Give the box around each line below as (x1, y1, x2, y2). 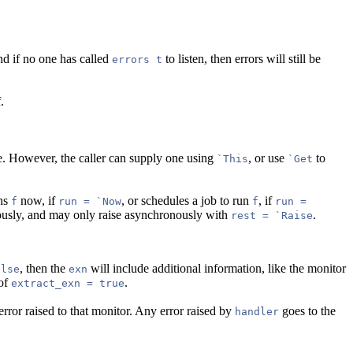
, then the (20, 261, 69, 275)
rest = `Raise (231, 209, 313, 221)
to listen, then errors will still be (162, 51, 321, 65)
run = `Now (58, 195, 121, 207)
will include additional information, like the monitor (87, 261, 346, 275)
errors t (112, 53, 162, 65)
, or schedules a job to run (121, 193, 252, 207)
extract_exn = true (11, 277, 124, 289)
